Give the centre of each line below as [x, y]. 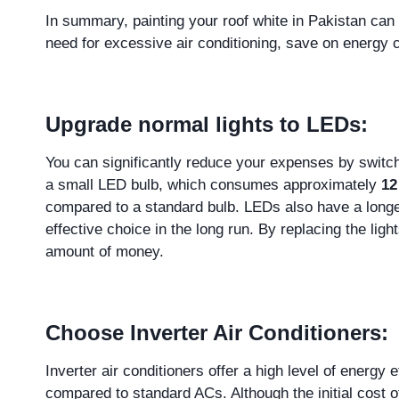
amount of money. [105, 252]
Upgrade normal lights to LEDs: [207, 125]
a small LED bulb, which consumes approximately [213, 185]
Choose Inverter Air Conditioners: [217, 333]
